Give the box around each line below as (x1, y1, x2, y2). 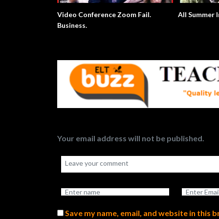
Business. (57, 21, 87, 30)
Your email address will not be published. (57, 133, 204, 143)
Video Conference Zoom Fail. (57, 10, 151, 19)
